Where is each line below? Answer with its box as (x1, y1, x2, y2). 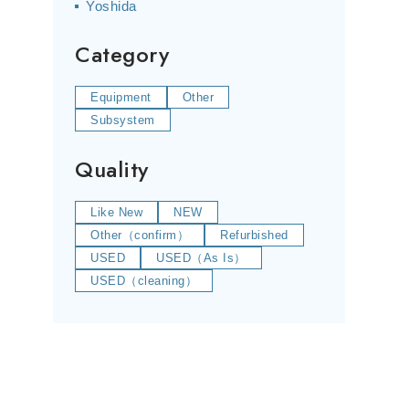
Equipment (90, 90, 152, 104)
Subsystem (90, 113, 155, 127)
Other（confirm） (90, 228, 189, 242)
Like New (90, 205, 142, 219)
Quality (75, 153, 149, 185)
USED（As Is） (156, 251, 246, 265)
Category (75, 38, 169, 70)
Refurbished (220, 228, 288, 242)
